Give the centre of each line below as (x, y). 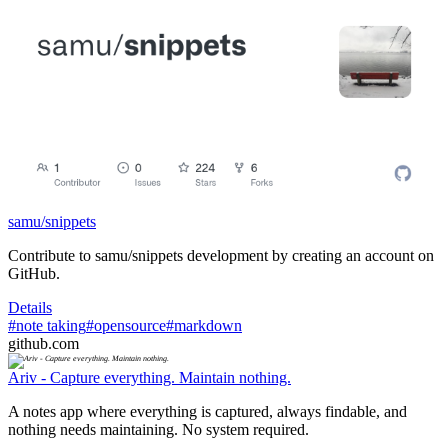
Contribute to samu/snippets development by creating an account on (221, 255)
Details (30, 307)
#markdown (204, 325)
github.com (43, 343)
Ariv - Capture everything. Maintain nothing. (149, 377)
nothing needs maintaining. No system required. (158, 429)
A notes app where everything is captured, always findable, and (207, 411)
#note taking (47, 325)
